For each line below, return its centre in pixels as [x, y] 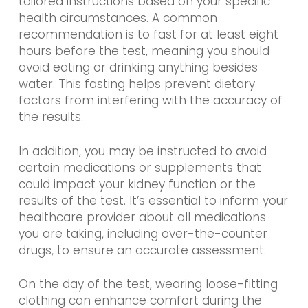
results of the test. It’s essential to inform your [153, 200]
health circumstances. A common [118, 18]
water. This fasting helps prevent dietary [136, 84]
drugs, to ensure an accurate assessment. [142, 250]
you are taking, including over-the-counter [143, 233]
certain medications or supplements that [140, 167]
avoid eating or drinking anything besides [138, 67]
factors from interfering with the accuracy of [150, 100]
